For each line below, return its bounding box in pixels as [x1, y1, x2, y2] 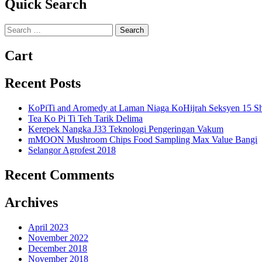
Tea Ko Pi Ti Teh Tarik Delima [28, 113, 143, 124]
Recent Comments [5, 167, 114, 182]
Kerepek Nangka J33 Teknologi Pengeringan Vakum [28, 124, 223, 135]
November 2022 [28, 232, 88, 243]
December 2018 [28, 243, 87, 253]
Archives [5, 194, 58, 210]
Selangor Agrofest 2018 [28, 145, 116, 156]
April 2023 [28, 222, 68, 232]
